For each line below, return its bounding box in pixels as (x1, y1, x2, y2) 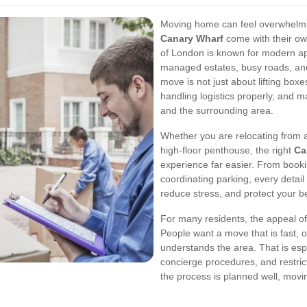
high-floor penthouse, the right (160, 145, 294, 156)
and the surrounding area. (160, 105, 273, 116)
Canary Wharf (160, 33, 223, 44)
